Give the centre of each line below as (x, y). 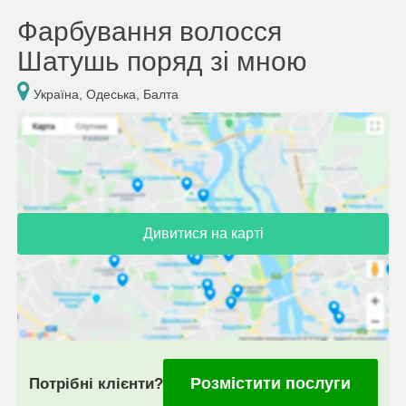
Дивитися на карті (203, 233)
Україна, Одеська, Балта (104, 94)
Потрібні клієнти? (96, 383)
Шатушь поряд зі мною (162, 61)
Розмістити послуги (270, 383)
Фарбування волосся (150, 31)
